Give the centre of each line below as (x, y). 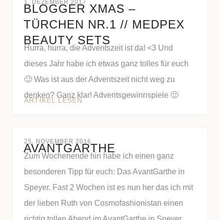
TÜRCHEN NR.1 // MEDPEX (104, 24)
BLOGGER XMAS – (80, 9)
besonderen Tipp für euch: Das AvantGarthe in (104, 172)
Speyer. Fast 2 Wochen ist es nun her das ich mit (109, 187)
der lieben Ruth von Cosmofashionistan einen (104, 203)
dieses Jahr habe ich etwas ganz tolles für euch (106, 64)
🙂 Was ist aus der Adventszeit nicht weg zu (99, 79)
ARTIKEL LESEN (53, 100)
